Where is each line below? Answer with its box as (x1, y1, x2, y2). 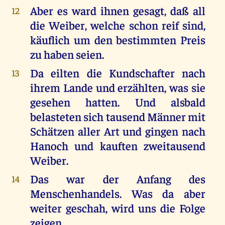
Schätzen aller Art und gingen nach (30, 124, 206, 139)
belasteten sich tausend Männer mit (30, 109, 206, 124)
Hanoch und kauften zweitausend (30, 138, 206, 153)
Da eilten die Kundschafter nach (30, 65, 206, 80)
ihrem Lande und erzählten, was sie (30, 80, 206, 95)
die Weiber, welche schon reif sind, (30, 18, 206, 33)
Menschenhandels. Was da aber (30, 186, 206, 201)
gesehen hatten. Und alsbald (30, 94, 206, 109)
